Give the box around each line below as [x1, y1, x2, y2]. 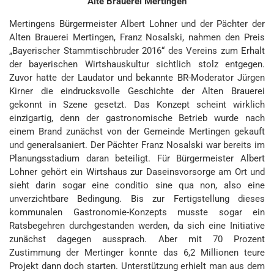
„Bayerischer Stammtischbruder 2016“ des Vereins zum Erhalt [9, 45, 265, 56]
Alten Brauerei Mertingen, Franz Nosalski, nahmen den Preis [9, 32, 265, 43]
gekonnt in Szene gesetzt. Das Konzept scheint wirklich [9, 99, 265, 110]
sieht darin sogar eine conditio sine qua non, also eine [9, 180, 265, 191]
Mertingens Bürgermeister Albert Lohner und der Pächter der [9, 18, 265, 29]
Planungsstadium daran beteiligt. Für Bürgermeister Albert [9, 153, 265, 164]
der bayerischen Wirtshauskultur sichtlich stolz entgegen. [9, 59, 265, 70]
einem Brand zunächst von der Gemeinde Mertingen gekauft [9, 126, 265, 137]
